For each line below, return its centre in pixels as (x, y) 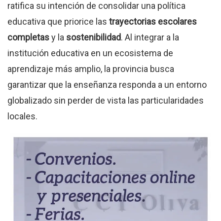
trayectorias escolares (153, 21)
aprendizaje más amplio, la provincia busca (91, 69)
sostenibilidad (93, 37)
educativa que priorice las (58, 21)
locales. (22, 116)
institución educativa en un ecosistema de (90, 53)
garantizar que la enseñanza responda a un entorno (107, 84)
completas (28, 37)
